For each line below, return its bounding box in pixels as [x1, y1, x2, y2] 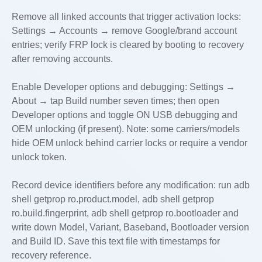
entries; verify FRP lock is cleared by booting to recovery [12, 40, 244, 50]
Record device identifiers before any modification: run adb [12, 180, 250, 190]
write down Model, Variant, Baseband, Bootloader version [12, 222, 249, 232]
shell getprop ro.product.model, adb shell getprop [12, 194, 214, 204]
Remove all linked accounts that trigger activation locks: [12, 12, 241, 22]
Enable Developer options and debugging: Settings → [12, 82, 235, 92]
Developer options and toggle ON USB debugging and [12, 110, 237, 120]
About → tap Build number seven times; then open [12, 96, 219, 106]
